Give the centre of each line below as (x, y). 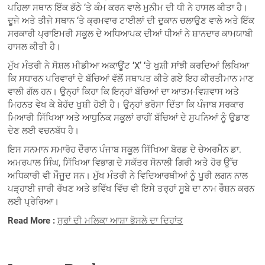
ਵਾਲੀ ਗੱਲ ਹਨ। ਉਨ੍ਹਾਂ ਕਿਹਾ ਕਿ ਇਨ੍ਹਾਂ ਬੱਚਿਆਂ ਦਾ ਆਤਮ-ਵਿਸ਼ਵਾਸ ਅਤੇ (124, 92)
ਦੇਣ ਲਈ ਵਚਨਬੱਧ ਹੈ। (44, 131)
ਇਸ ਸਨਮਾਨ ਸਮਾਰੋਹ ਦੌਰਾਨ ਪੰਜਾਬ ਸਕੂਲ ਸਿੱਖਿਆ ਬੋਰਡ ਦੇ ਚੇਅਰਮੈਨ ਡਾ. (125, 150)
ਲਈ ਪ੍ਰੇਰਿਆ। (34, 202)
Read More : (33, 221)
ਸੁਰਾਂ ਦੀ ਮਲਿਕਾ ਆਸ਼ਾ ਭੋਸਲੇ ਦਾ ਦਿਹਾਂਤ (120, 221)
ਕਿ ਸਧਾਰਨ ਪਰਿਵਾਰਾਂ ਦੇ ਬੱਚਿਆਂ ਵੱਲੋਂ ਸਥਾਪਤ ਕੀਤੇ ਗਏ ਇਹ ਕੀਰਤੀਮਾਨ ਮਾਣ (131, 79)
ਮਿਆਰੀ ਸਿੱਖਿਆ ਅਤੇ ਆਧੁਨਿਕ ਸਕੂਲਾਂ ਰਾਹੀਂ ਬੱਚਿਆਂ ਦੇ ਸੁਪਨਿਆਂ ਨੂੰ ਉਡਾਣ (129, 118)
